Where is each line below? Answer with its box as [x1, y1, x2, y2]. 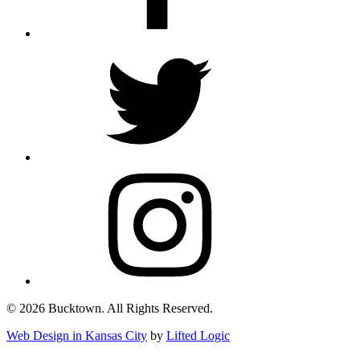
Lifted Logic [166, 328, 230, 342]
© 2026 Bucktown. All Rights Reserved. [6, 301, 213, 315]
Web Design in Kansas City [6, 328, 147, 342]
